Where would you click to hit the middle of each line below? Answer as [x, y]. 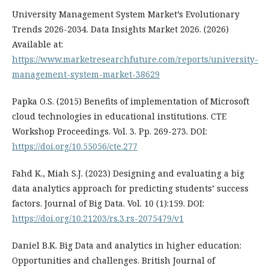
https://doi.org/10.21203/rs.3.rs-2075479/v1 [98, 218]
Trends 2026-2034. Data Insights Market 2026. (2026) [120, 29]
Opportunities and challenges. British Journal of [113, 260]
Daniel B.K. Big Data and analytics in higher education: [127, 245]
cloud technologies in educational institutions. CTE [119, 116]
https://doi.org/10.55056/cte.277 [75, 146]
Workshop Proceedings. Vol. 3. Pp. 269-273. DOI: [110, 131]
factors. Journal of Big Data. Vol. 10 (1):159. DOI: [108, 203]
